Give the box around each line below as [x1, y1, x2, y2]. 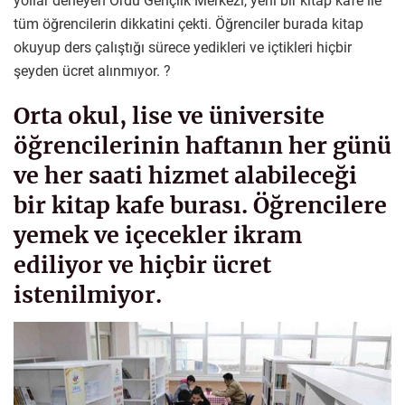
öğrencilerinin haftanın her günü [14, 131, 391, 161]
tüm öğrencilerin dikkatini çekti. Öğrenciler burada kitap [14, 14, 363, 33]
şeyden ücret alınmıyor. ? [14, 61, 171, 80]
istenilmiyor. [14, 280, 162, 310]
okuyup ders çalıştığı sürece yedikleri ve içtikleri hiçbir [14, 38, 352, 56]
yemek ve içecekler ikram [14, 221, 302, 250]
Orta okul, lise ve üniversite [14, 101, 325, 131]
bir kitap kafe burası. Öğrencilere [14, 191, 387, 221]
